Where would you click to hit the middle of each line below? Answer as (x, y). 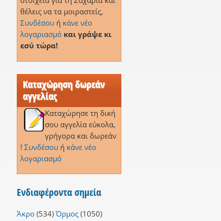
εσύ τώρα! (39, 46)
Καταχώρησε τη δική (80, 113)
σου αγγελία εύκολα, (80, 124)
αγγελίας (39, 96)
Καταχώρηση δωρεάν (63, 84)
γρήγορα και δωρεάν (80, 135)
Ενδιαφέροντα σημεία (59, 192)
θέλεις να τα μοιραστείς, (61, 12)
